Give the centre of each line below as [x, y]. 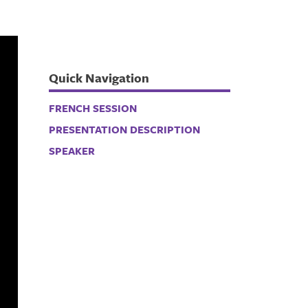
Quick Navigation [99, 77]
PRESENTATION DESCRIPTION [125, 129]
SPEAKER [72, 151]
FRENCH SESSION [93, 108]
